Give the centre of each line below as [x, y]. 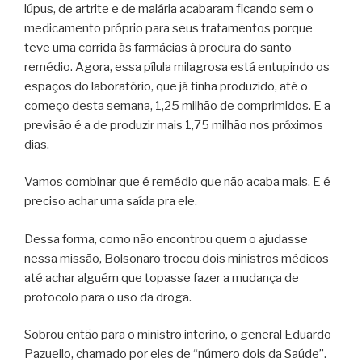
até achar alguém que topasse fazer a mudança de [162, 278]
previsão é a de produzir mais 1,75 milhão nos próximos [174, 125]
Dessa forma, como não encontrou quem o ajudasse [166, 239]
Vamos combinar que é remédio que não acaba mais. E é [177, 182]
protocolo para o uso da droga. [108, 297]
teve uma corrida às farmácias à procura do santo [158, 47]
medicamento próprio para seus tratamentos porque [168, 28]
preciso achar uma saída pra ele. [111, 202]
